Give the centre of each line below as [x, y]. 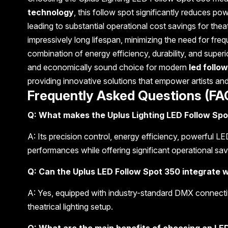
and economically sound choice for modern [108, 67]
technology [50, 12]
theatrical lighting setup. [70, 206]
